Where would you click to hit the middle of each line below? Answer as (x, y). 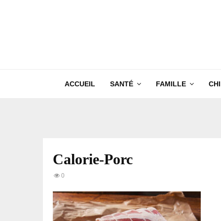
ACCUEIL (80, 84)
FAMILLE (171, 84)
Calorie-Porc (93, 159)
